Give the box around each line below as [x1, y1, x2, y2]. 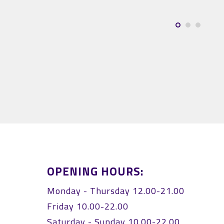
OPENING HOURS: [47, 162, 144, 180]
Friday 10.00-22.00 [47, 199, 129, 213]
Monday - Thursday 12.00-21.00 [47, 184, 185, 197]
